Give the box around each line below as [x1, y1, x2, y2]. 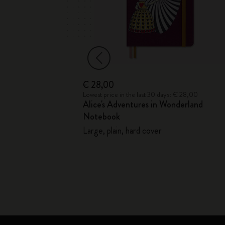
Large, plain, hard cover [83, 124, 162, 137]
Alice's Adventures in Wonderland [83, 98, 203, 111]
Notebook [83, 110, 121, 123]
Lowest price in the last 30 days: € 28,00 [83, 89, 198, 99]
